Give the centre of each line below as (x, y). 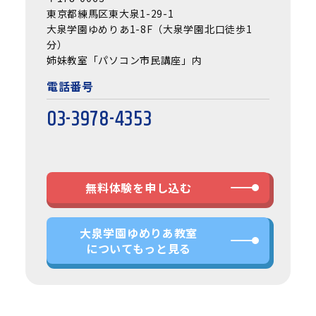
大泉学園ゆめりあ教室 (139, 233)
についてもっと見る (139, 249)
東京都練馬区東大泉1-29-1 (110, 13)
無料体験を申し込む (139, 187)
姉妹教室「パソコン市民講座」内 (124, 60)
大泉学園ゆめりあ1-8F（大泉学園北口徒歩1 (149, 29)
